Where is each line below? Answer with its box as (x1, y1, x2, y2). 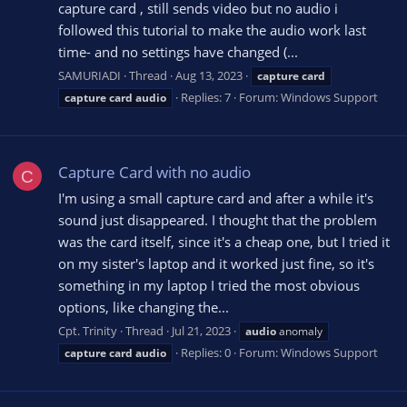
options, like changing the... (58, 298, 229, 317)
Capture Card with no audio (58, 161, 251, 183)
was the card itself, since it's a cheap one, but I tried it (58, 233, 390, 252)
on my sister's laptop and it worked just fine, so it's (58, 254, 374, 273)
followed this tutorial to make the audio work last (58, 21, 366, 40)
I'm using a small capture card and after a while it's (58, 189, 373, 208)
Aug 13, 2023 (175, 67, 243, 84)
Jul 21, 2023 (172, 323, 231, 339)
